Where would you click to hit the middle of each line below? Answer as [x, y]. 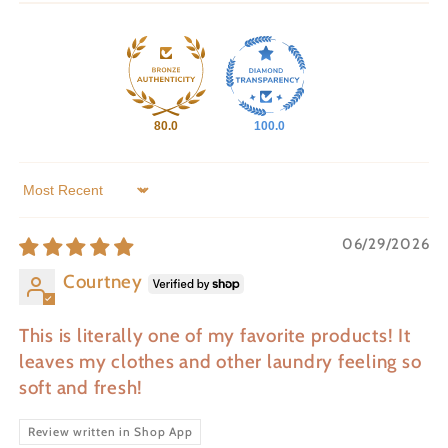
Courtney [102, 282]
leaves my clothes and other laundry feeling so [220, 362]
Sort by [49, 201]
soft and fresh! [80, 388]
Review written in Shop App [110, 432]
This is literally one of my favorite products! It [214, 336]
